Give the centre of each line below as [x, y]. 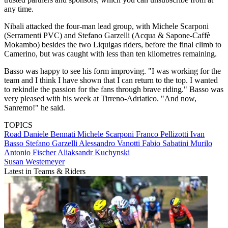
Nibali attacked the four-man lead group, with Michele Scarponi [106, 26]
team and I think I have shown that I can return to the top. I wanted [111, 80]
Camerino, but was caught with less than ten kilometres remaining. [110, 54]
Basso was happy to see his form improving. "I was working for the [112, 71]
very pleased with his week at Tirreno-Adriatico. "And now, [100, 99]
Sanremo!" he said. [35, 108]
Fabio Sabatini [166, 144]
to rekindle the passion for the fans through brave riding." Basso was [114, 90]
